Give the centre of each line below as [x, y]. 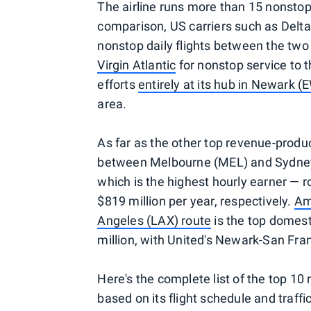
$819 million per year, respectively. [196, 201]
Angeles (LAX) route [154, 220]
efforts [118, 84]
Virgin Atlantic [137, 65]
